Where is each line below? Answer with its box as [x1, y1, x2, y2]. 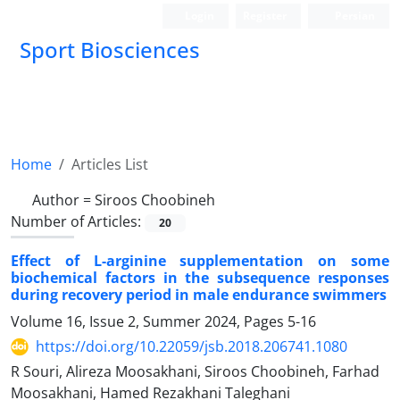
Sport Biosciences [20, 35, 200, 64]
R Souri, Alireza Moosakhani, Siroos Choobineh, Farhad [11, 362, 379, 382]
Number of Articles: [11, 212, 145, 231]
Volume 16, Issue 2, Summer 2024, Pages [11, 312, 287, 332]
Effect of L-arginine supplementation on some [11, 251, 389, 271]
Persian [332, 8, 375, 23]
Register [243, 8, 287, 23]
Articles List [71, 154, 148, 174]
